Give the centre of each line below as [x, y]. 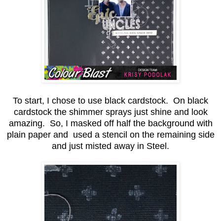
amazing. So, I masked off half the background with [110, 123]
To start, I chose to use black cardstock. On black [110, 100]
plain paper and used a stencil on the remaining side [110, 134]
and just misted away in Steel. [110, 146]
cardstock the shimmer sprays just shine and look [110, 112]
